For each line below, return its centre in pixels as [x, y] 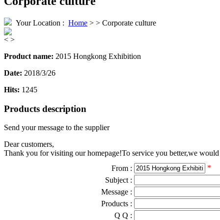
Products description [45, 109]
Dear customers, [29, 144]
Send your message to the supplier [57, 128]
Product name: [30, 56]
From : [123, 168]
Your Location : [40, 23]
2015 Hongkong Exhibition [98, 56]
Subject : [120, 180]
